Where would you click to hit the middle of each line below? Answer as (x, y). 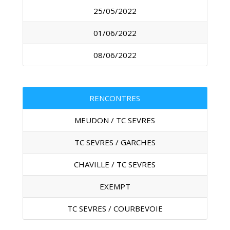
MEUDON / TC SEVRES (115, 120)
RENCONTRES (115, 98)
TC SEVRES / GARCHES (115, 142)
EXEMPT (115, 186)
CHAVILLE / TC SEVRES (115, 164)
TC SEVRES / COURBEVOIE (115, 208)
